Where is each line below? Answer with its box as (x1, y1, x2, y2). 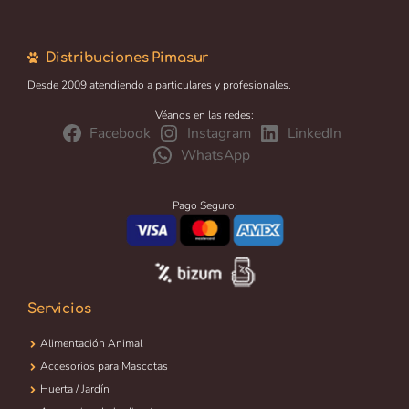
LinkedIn (287, 122, 341, 143)
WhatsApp (181, 144, 250, 165)
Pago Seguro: (172, 197, 237, 213)
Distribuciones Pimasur (45, 49, 209, 66)
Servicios (27, 301, 91, 318)
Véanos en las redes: (155, 107, 254, 122)
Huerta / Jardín (40, 382, 110, 397)
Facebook (89, 122, 152, 143)
